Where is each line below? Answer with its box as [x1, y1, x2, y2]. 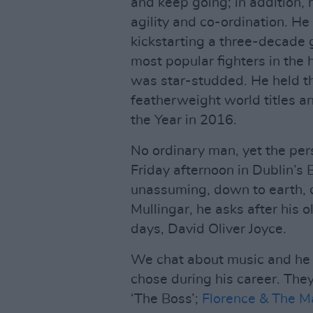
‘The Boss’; [131, 292, 202, 306]
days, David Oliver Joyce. [131, 222, 286, 236]
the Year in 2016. [131, 113, 237, 127]
